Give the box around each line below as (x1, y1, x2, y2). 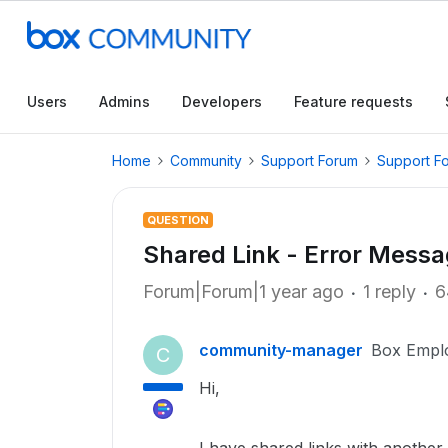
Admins (99, 93, 150, 110)
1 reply (363, 281, 416, 302)
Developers (182, 93, 262, 110)
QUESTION (147, 213, 209, 227)
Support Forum (261, 152, 358, 169)
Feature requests (294, 93, 413, 110)
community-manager (199, 340, 363, 360)
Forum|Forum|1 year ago (143, 281, 344, 302)
